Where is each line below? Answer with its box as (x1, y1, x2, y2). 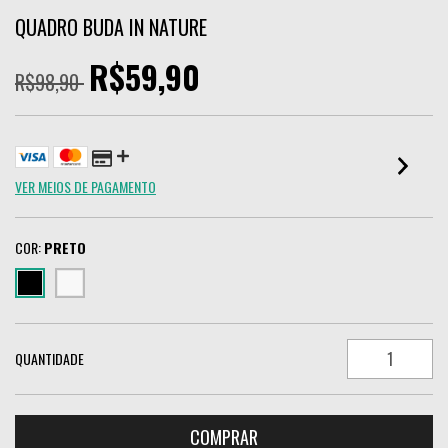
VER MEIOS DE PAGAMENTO (15, 176, 156, 197)
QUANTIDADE (15, 348, 84, 369)
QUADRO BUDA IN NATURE (15, 12, 207, 42)
